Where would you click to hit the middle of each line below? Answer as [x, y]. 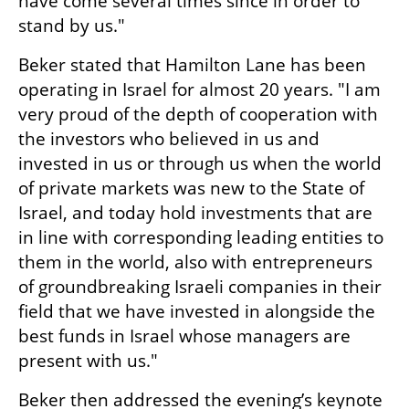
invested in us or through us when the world [200, 164]
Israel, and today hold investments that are [195, 213]
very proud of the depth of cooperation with [198, 115]
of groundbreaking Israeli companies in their [200, 287]
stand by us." [72, 26]
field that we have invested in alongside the [197, 312]
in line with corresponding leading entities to [201, 238]
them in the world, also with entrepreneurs [195, 262]
